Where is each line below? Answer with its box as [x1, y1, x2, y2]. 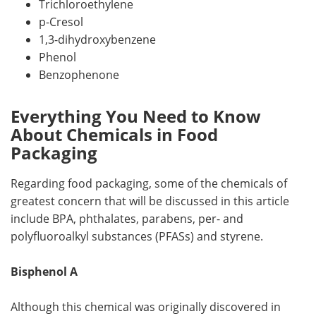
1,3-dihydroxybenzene [39, 31, 156, 47]
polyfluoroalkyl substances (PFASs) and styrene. [11, 228, 263, 244]
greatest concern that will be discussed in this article [11, 193, 289, 209]
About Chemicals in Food [11, 122, 218, 146]
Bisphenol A [11, 263, 78, 279]
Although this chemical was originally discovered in [11, 298, 281, 315]
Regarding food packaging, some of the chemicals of [11, 175, 287, 191]
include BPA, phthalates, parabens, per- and [11, 210, 243, 226]
